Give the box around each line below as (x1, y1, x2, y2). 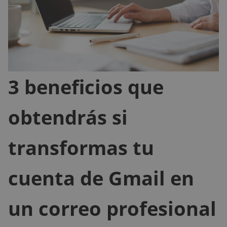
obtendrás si (8, 103, 128, 130)
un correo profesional (8, 195, 216, 221)
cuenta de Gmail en (8, 164, 194, 191)
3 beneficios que (8, 73, 164, 100)
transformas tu (8, 134, 154, 161)
